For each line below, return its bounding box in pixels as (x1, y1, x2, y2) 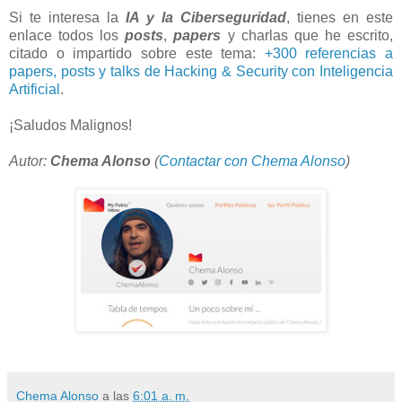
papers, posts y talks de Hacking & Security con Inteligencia (9, 63, 393, 79)
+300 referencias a (264, 45, 393, 61)
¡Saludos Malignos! (9, 117, 132, 133)
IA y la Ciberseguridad (126, 9, 286, 25)
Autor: (9, 153, 50, 169)
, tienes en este (286, 9, 393, 25)
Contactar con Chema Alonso (159, 153, 345, 169)
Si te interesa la (9, 9, 126, 25)
